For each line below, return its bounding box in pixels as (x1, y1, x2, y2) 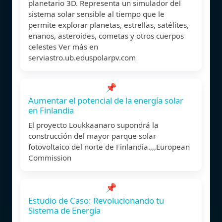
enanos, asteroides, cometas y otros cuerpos (28, 30, 184, 41)
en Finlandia (28, 104, 74, 116)
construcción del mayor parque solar (28, 130, 156, 141)
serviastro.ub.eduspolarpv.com (28, 52, 136, 62)
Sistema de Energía (28, 204, 101, 216)
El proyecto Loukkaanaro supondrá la (28, 119, 159, 130)
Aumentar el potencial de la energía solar (28, 94, 183, 106)
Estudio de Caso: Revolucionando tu (28, 194, 164, 206)
